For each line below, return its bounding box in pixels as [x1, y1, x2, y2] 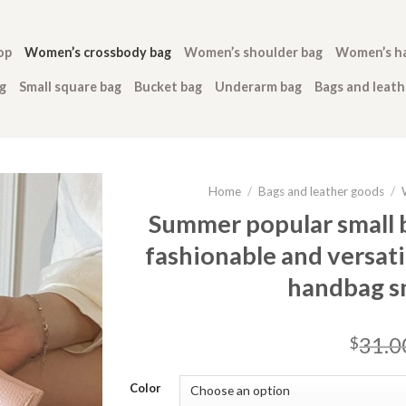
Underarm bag [215, 78, 302, 94]
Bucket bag [134, 78, 202, 94]
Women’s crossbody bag [24, 43, 172, 60]
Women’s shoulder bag [184, 43, 324, 60]
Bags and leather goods [258, 184, 384, 198]
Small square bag [19, 78, 121, 94]
